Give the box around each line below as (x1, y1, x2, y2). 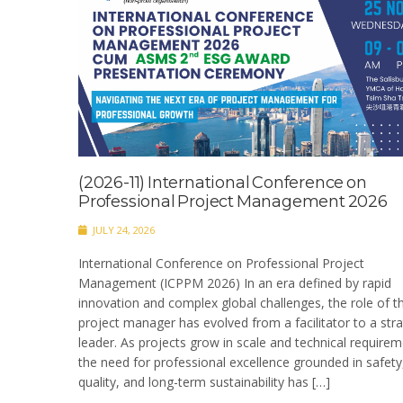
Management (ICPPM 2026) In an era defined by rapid (78, 274, 391, 292)
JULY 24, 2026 (90, 223, 155, 237)
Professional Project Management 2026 (78, 192, 388, 212)
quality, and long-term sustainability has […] (78, 373, 330, 391)
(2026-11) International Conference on (78, 173, 367, 193)
